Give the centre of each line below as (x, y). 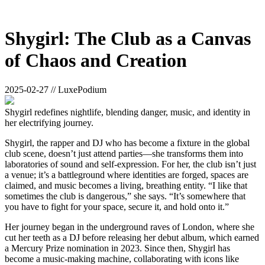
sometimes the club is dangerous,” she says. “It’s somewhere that (125, 196)
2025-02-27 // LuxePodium (56, 89)
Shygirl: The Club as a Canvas (128, 39)
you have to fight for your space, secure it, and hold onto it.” (117, 206)
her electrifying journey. (49, 122)
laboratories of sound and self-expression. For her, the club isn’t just (130, 164)
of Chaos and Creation (96, 61)
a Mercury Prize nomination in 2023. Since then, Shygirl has (117, 248)
